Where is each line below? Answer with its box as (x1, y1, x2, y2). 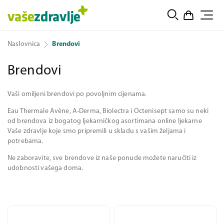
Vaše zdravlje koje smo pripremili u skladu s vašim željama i (7, 127, 186, 135)
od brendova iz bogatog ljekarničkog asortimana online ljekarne (7, 117, 202, 125)
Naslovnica (7, 40, 40, 48)
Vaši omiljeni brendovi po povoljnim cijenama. (7, 90, 147, 98)
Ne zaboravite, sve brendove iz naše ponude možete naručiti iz (7, 154, 197, 162)
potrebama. (7, 137, 43, 145)
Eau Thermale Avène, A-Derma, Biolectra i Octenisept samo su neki (7, 107, 208, 115)
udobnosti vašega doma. (7, 164, 83, 172)
